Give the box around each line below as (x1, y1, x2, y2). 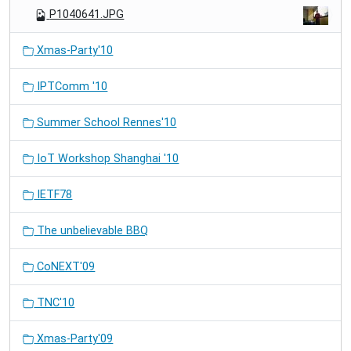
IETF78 (34, 188, 73, 202)
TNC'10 (34, 296, 75, 310)
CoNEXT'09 (34, 260, 96, 274)
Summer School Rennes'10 (34, 116, 177, 130)
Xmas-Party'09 (34, 332, 114, 346)
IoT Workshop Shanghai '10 (34, 152, 179, 166)
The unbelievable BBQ (34, 224, 149, 238)
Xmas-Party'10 (34, 44, 114, 58)
